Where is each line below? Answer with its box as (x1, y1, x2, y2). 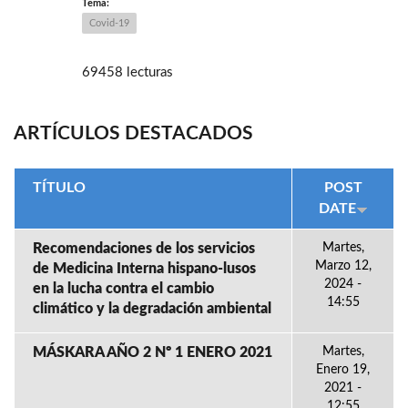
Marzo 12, (314, 260, 372, 272)
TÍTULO (33, 180, 86, 195)
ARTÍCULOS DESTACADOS (14, 124, 253, 143)
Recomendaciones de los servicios (33, 241, 255, 256)
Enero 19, (316, 363, 370, 376)
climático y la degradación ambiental (33, 301, 271, 316)
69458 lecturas (82, 66, 173, 79)
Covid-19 (89, 18, 129, 28)
